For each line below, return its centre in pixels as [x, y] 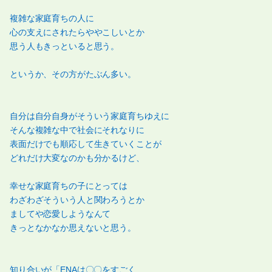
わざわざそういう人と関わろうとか [77, 200]
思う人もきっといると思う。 [65, 46]
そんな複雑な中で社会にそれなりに [77, 130]
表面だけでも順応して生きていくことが [86, 144]
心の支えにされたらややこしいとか [77, 32]
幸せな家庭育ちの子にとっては [69, 186]
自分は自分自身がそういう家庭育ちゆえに [90, 116]
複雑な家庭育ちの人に [52, 19]
